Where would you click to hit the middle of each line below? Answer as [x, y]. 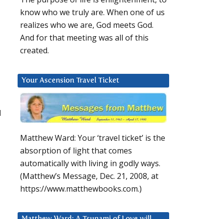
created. [34, 51]
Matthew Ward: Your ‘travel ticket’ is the [93, 138]
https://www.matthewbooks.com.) [81, 189]
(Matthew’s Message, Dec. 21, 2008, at [89, 176]
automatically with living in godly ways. [90, 164]
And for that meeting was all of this [84, 38]
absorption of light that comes [76, 151]
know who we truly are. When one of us [92, 12]
